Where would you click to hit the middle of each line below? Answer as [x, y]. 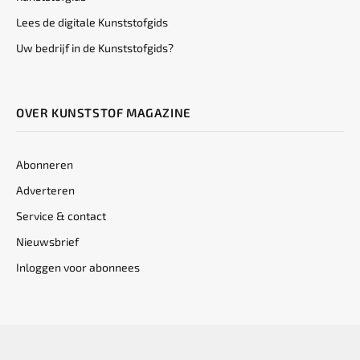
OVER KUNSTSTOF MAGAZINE [104, 113]
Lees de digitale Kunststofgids [92, 22]
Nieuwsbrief [47, 242]
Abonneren [45, 165]
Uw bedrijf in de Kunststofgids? [95, 48]
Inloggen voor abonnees [78, 268]
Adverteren [45, 190]
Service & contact [61, 216]
